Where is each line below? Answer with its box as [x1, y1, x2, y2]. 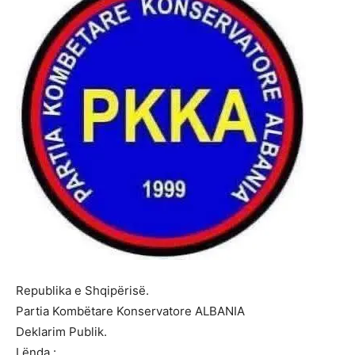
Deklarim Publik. [16, 323, 107, 339]
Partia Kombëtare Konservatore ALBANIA [16, 303, 245, 319]
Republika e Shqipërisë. [16, 282, 149, 298]
